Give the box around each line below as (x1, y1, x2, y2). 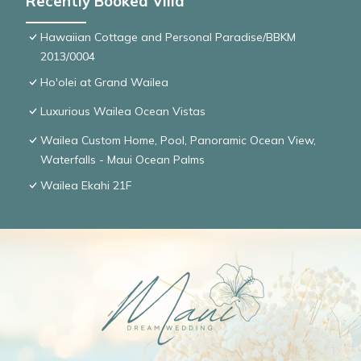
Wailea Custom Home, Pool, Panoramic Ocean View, (40, 133, 316, 148)
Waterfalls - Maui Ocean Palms (40, 152, 205, 168)
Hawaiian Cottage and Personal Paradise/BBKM (40, 30, 296, 45)
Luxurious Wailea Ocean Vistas (40, 104, 205, 119)
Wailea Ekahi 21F (40, 178, 131, 193)
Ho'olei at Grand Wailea (40, 75, 168, 90)
